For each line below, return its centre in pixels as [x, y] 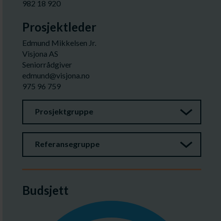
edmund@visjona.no [56, 75]
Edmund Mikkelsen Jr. [59, 43]
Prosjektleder [59, 27]
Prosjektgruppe [64, 111]
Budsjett [45, 190]
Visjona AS [40, 54]
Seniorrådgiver [47, 64]
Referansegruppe [67, 144]
